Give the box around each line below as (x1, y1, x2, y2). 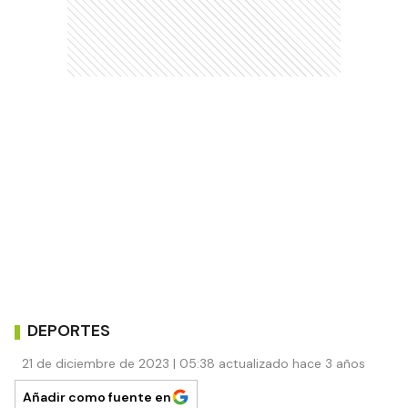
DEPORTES (27, 320, 110, 342)
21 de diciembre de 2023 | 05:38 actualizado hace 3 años (22, 354, 365, 372)
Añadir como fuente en (23, 388, 171, 405)
